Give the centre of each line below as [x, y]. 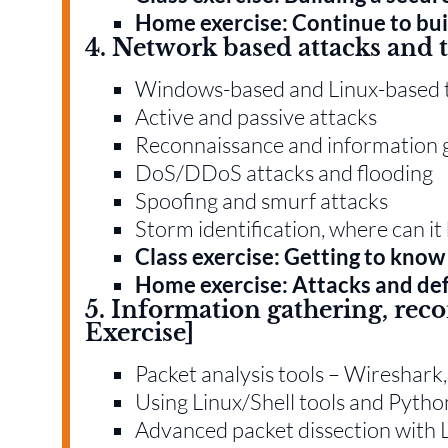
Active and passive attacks [256, 116]
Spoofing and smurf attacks [261, 200]
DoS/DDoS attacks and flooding [284, 172]
